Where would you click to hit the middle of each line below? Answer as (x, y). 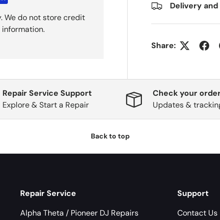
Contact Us (197, 213)
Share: (164, 45)
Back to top (110, 136)
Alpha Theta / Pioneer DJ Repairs (79, 213)
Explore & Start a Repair (46, 105)
